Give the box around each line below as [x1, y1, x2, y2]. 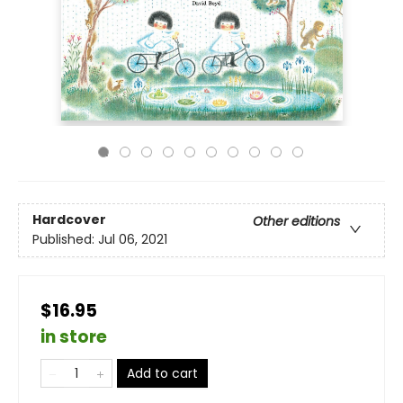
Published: [32, 230, 98, 249]
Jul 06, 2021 [98, 230, 167, 249]
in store [40, 325, 107, 349]
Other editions [253, 212, 340, 231]
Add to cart [127, 364, 198, 382]
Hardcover [32, 210, 106, 229]
